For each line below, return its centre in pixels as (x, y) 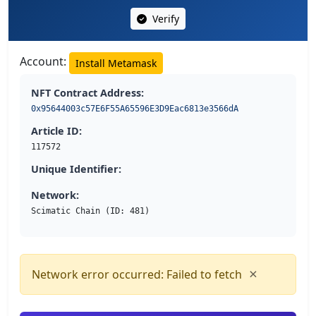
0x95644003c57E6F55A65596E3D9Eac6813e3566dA (135, 108)
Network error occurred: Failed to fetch (137, 274)
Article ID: (56, 130)
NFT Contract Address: (87, 92)
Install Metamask (116, 63)
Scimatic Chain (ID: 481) (90, 211)
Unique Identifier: (76, 169)
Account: (44, 62)
